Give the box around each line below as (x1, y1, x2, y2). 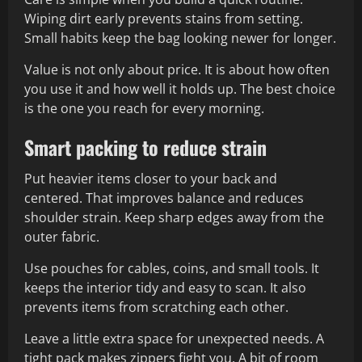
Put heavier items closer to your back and (24, 170, 277, 188)
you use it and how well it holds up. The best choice (24, 80, 335, 99)
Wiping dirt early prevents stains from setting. (24, 10, 303, 28)
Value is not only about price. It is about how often (24, 61, 330, 79)
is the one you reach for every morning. (24, 99, 264, 118)
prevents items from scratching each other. (24, 298, 288, 317)
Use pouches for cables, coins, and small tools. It (24, 259, 319, 278)
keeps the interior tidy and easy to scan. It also (24, 279, 306, 297)
